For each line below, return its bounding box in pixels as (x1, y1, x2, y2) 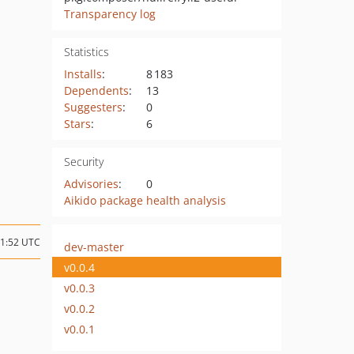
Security (63, 154, 104, 169)
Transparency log (63, 6, 156, 21)
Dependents (63, 83, 129, 98)
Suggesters (63, 100, 122, 115)
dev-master (64, 239, 124, 254)
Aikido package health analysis (63, 193, 226, 208)
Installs (63, 66, 102, 81)
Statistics (63, 44, 109, 59)
